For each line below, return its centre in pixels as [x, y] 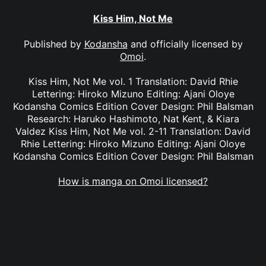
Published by [54, 44]
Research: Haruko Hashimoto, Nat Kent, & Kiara [133, 118]
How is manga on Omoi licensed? [133, 181]
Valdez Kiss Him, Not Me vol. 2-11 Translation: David [133, 131]
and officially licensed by [185, 44]
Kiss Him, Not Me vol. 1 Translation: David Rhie [133, 81]
